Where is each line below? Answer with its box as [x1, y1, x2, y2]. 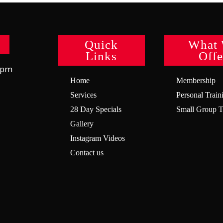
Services [70, 91, 97, 99]
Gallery [70, 119, 94, 128]
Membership [176, 76, 216, 85]
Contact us [70, 148, 104, 157]
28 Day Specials [70, 105, 121, 113]
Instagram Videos [70, 134, 125, 142]
